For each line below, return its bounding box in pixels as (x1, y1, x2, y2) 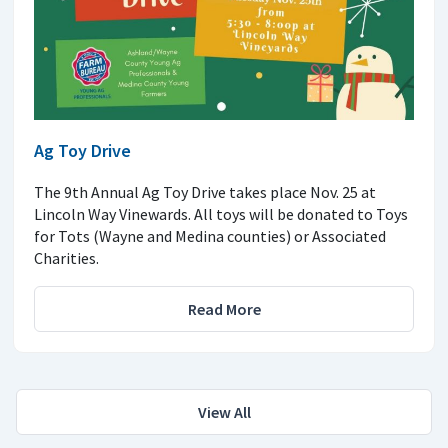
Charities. (34, 248, 99, 269)
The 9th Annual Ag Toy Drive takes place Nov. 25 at (34, 182, 376, 203)
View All (197, 402, 251, 423)
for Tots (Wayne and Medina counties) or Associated (34, 226, 386, 247)
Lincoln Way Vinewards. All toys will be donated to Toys (34, 204, 408, 225)
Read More (187, 299, 261, 320)
